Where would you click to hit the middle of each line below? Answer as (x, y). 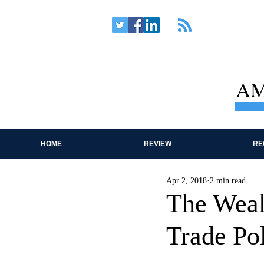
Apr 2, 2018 (187, 180)
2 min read (228, 180)
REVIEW (157, 144)
